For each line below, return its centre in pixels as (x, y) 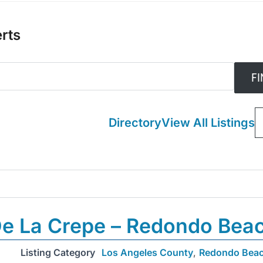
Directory (135, 123)
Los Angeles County (147, 253)
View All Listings (208, 123)
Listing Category (58, 253)
